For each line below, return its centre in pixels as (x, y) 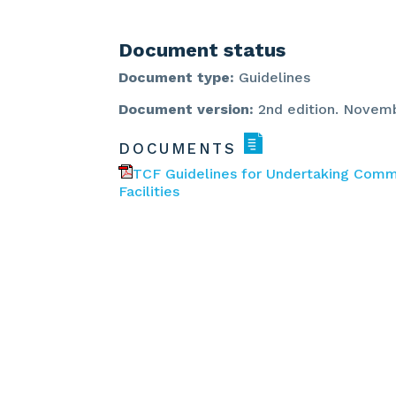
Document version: (189, 109)
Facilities (149, 191)
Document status (202, 49)
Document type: (179, 77)
